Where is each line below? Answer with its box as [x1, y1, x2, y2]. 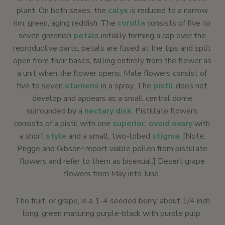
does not [174, 80, 207, 91]
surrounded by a [27, 105, 84, 117]
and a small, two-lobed [66, 131, 152, 142]
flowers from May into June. [64, 168, 160, 179]
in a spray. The [99, 80, 153, 91]
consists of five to [145, 18, 210, 29]
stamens [65, 80, 99, 91]
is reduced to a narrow [128, 5, 208, 16]
